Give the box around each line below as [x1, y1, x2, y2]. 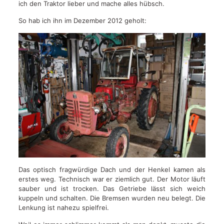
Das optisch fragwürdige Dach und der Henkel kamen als [18, 165, 206, 174]
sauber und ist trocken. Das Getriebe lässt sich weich [18, 184, 206, 193]
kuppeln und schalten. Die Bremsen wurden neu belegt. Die [18, 194, 206, 202]
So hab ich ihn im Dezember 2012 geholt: [18, 16, 146, 24]
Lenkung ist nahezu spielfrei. [18, 203, 109, 212]
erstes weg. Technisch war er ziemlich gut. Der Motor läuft [18, 175, 206, 183]
